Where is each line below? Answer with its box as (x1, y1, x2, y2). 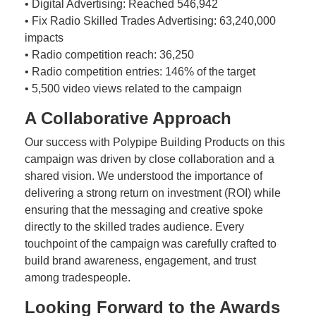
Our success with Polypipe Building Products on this (25, 136, 285, 148)
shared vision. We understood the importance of (25, 170, 262, 182)
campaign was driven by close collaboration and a (25, 153, 274, 165)
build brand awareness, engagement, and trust (25, 255, 256, 267)
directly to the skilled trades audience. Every (25, 221, 244, 233)
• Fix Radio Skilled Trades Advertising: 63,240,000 (25, 15, 276, 27)
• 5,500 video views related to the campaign (25, 83, 242, 95)
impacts (25, 32, 63, 44)
